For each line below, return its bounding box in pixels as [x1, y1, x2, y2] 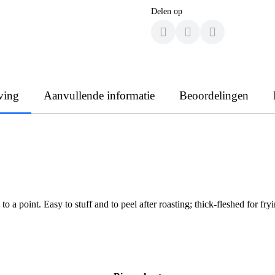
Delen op [151, 6, 182, 16]
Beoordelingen [179, 88, 249, 102]
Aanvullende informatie [44, 88, 155, 102]
